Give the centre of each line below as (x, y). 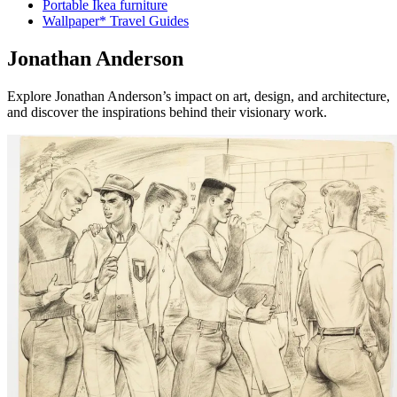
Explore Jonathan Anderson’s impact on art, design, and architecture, (198, 96)
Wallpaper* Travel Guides (116, 21)
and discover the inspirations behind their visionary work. (167, 112)
